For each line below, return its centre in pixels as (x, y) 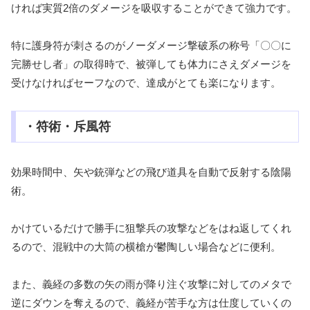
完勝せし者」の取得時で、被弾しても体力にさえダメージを (151, 64)
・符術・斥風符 (67, 126)
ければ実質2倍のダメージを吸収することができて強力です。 (154, 8)
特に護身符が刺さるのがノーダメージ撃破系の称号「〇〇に (151, 46)
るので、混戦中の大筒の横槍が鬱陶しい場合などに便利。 (146, 246)
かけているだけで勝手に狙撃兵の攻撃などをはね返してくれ (151, 228)
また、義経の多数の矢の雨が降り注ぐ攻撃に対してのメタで (151, 284)
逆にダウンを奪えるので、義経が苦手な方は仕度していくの (151, 302)
